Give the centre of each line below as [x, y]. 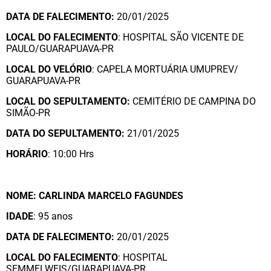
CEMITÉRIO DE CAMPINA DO [193, 101]
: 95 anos [53, 216]
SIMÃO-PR [28, 113]
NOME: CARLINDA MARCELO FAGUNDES [95, 196]
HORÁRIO [27, 154]
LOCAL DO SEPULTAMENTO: [68, 101]
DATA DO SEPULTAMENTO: [65, 133]
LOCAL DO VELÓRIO [49, 69]
